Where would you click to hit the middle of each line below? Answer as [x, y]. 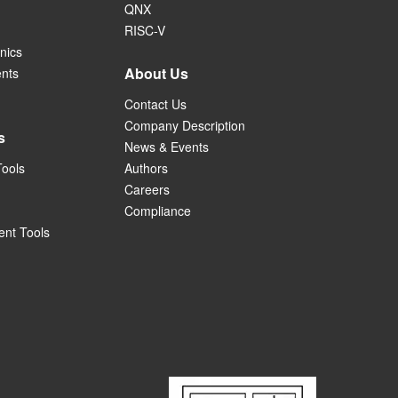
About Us [156, 74]
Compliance [158, 211]
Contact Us [155, 104]
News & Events [167, 147]
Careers [147, 190]
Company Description [185, 126]
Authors [146, 168]
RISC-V [145, 31]
